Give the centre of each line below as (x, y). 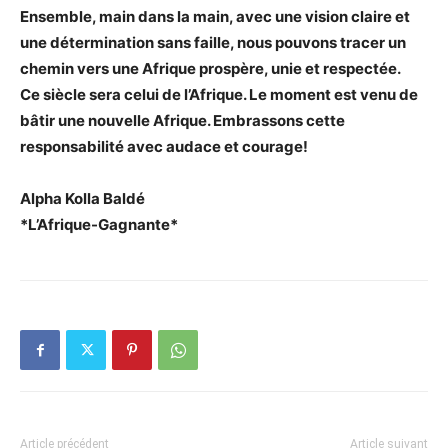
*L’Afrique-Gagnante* (99, 225)
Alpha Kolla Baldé (82, 199)
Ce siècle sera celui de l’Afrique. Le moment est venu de (219, 95)
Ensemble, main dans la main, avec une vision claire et (215, 17)
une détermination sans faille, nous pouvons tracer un (213, 43)
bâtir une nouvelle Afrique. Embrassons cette (182, 121)
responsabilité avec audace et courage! (164, 147)
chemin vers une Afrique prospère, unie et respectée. (210, 69)
